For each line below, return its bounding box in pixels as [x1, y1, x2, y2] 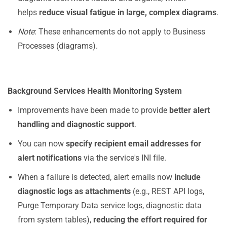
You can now [18, 139, 66, 148]
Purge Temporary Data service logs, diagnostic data [18, 201, 202, 210]
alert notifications [18, 153, 82, 163]
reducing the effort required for [93, 215, 207, 224]
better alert [169, 105, 210, 115]
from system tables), [18, 215, 93, 224]
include [174, 172, 201, 182]
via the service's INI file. [82, 153, 166, 163]
